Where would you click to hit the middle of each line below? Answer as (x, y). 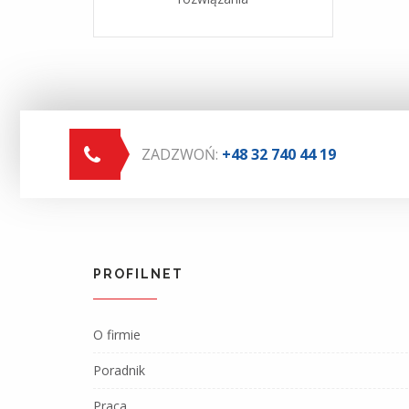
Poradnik (119, 370)
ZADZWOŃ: (182, 154)
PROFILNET (138, 274)
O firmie (117, 335)
